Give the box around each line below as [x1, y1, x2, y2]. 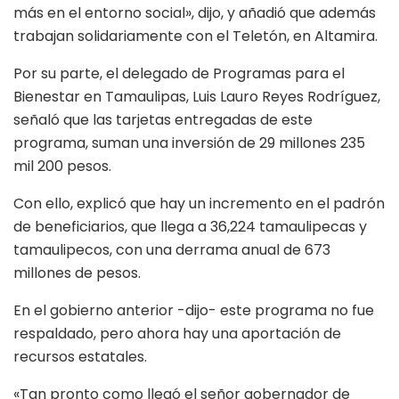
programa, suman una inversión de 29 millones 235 [13, 132, 365, 153]
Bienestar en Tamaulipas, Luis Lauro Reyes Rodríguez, [13, 85, 380, 107]
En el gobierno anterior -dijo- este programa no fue [13, 299, 374, 321]
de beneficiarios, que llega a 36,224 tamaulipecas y [13, 216, 367, 237]
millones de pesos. [13, 262, 141, 283]
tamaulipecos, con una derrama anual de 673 [13, 239, 330, 260]
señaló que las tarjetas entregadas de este [13, 109, 313, 130]
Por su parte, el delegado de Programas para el [13, 62, 345, 84]
